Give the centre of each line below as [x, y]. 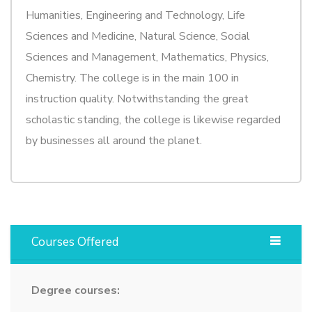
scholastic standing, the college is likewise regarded [153, 119]
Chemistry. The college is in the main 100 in [132, 78]
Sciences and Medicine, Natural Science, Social [138, 36]
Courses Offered [75, 242]
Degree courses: [76, 290]
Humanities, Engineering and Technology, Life [135, 15]
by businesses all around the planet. [114, 140]
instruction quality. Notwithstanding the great [137, 99]
